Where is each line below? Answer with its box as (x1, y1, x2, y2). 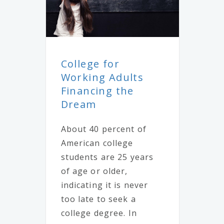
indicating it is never (60, 179, 148, 191)
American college (60, 137, 133, 149)
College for (60, 57, 120, 71)
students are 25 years (60, 151, 154, 163)
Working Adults (60, 70, 144, 84)
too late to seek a (60, 193, 136, 205)
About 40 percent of (60, 123, 146, 135)
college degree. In (60, 207, 137, 219)
